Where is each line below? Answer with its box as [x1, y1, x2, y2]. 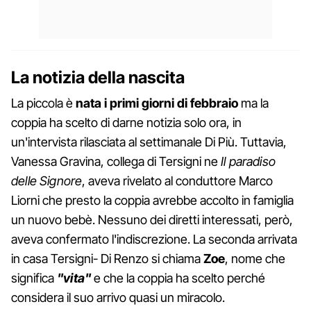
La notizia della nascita [11, 67, 185, 87]
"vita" [57, 270, 92, 285]
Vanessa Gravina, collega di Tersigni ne [11, 153, 221, 169]
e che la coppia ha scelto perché [94, 270, 266, 285]
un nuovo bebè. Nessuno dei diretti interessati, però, [11, 212, 293, 227]
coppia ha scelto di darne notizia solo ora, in [11, 115, 242, 130]
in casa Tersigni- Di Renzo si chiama [11, 251, 203, 266]
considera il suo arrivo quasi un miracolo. [11, 289, 225, 305]
